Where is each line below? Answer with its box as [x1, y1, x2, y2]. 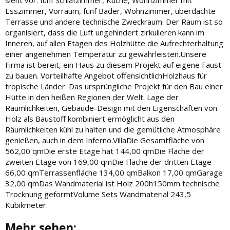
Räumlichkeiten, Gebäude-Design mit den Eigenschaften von [5, 102, 217, 113]
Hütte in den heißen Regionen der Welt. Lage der [5, 91, 179, 102]
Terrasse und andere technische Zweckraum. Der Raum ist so [5, 16, 223, 27]
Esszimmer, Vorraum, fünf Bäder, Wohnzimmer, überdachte [5, 5, 216, 16]
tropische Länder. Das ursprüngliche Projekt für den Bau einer [5, 81, 223, 91]
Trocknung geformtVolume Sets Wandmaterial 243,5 [5, 188, 191, 199]
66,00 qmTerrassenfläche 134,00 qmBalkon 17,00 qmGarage [5, 167, 223, 178]
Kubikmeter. [5, 199, 48, 210]
